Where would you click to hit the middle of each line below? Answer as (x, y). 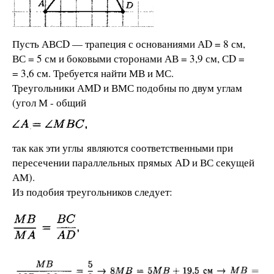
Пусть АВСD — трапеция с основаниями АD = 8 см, (129, 44)
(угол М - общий (49, 102)
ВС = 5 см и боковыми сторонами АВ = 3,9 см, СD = (128, 58)
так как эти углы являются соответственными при (123, 148)
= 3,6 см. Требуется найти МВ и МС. (93, 73)
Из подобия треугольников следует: (92, 192)
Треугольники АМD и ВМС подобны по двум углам (127, 88)
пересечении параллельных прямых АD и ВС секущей (133, 162)
